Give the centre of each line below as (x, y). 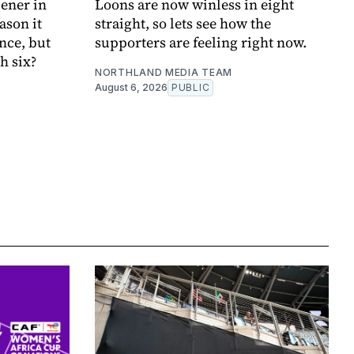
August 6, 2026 (131, 88)
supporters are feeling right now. (201, 43)
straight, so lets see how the (183, 24)
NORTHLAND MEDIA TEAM (164, 73)
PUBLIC (191, 88)
